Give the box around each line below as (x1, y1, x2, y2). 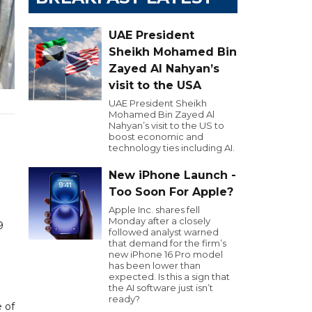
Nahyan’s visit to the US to (109, 120, 224, 131)
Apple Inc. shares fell (109, 204, 200, 215)
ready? (109, 293, 140, 304)
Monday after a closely (109, 215, 210, 226)
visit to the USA (109, 79, 201, 92)
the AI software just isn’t (109, 282, 213, 293)
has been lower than (109, 260, 201, 271)
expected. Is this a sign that (109, 271, 230, 282)
